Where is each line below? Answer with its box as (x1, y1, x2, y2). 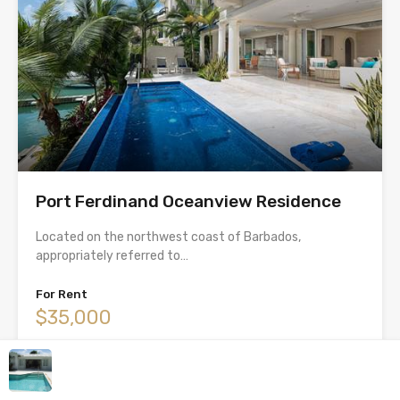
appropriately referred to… (36, 248, 188, 264)
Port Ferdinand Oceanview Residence (36, 191, 341, 212)
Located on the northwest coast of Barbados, (36, 229, 301, 246)
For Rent (36, 287, 87, 302)
